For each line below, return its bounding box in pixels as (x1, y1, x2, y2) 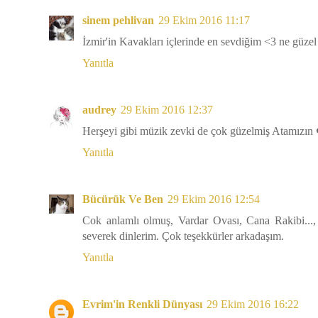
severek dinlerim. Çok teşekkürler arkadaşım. (82, 229, 284, 242)
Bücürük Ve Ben (82, 192, 163, 205)
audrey (82, 103, 116, 116)
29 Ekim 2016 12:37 (121, 103, 213, 116)
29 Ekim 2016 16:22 (207, 297, 299, 310)
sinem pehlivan (82, 13, 154, 26)
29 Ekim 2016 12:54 (168, 192, 260, 205)
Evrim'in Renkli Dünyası (82, 297, 202, 310)
